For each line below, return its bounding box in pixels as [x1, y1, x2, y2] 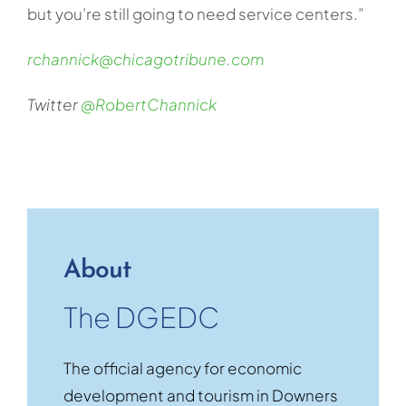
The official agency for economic [63, 358, 302, 379]
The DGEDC [63, 299, 219, 335]
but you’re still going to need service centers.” [26, 4, 364, 24]
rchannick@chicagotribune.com [26, 49, 264, 70]
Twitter [26, 94, 81, 115]
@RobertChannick [80, 94, 217, 115]
